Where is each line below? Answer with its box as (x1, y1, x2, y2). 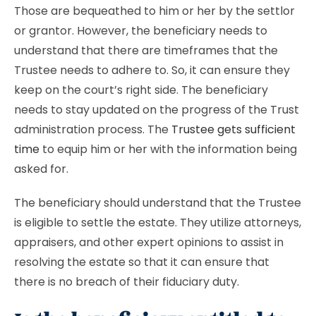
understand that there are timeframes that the (14, 42, 278, 59)
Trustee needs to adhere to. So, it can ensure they (14, 62, 290, 78)
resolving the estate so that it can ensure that (14, 254, 269, 270)
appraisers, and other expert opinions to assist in (14, 234, 284, 250)
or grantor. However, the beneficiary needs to (14, 23, 267, 39)
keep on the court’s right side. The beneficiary (14, 82, 268, 98)
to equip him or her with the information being (39, 141, 297, 157)
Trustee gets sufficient (171, 121, 296, 138)
